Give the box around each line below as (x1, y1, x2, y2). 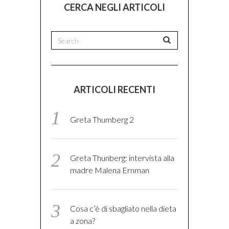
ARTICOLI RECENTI (74, 84, 155, 96)
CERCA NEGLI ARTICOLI (64, 2, 165, 13)
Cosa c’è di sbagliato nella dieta (70, 203, 177, 214)
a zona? (70, 216, 96, 226)
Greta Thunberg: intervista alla (70, 153, 175, 163)
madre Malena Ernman (70, 165, 150, 175)
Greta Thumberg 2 (70, 114, 134, 125)
